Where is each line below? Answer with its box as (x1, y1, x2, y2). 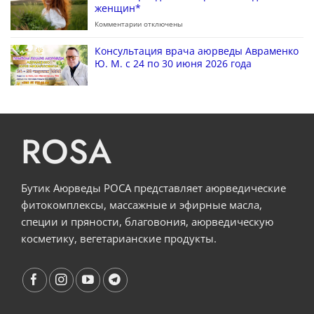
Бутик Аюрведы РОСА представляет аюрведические (21, 180, 286, 195)
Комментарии (95, 19, 142, 29)
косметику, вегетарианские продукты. (21, 231, 217, 245)
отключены (142, 19, 183, 29)
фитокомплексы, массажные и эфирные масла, (21, 197, 262, 212)
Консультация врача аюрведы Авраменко (95, 43, 299, 57)
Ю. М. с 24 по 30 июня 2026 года (95, 56, 252, 70)
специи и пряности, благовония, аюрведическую (21, 214, 273, 228)
